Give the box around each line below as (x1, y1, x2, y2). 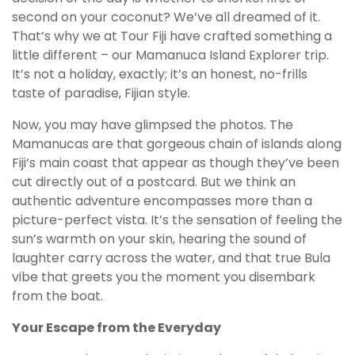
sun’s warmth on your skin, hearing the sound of (12, 230, 307, 249)
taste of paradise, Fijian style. (12, 84, 190, 103)
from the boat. (12, 287, 103, 306)
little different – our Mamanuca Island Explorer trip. (12, 46, 329, 65)
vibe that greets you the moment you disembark (12, 268, 315, 287)
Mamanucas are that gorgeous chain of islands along (12, 135, 342, 154)
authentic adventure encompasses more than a (12, 192, 312, 211)
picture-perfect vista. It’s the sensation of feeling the (12, 211, 342, 230)
